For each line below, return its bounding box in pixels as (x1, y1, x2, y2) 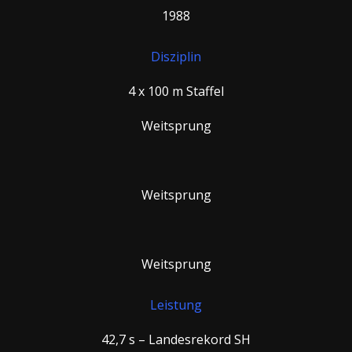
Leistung (150, 296, 202, 313)
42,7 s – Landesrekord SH (101, 331, 251, 348)
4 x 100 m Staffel (128, 82, 224, 100)
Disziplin (151, 48, 201, 65)
